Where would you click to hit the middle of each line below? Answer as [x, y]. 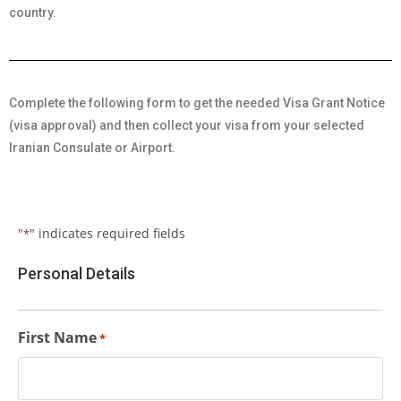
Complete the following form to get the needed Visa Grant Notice [197, 103]
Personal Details [77, 273]
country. [33, 13]
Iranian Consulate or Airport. [92, 148]
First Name [57, 337]
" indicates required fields [107, 233]
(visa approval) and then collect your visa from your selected [187, 125]
